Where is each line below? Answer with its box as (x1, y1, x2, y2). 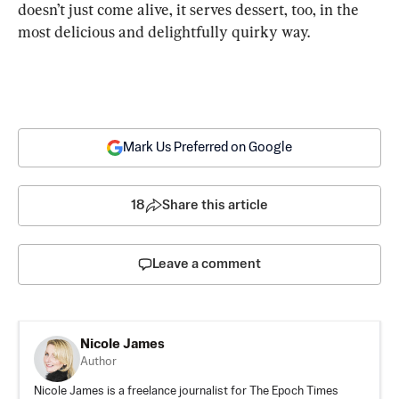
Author (80, 355, 117, 368)
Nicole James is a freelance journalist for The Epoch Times (34, 385, 338, 397)
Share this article (162, 198, 268, 212)
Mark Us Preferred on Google (123, 140, 292, 154)
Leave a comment (152, 256, 261, 271)
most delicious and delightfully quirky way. (18, 21, 310, 41)
